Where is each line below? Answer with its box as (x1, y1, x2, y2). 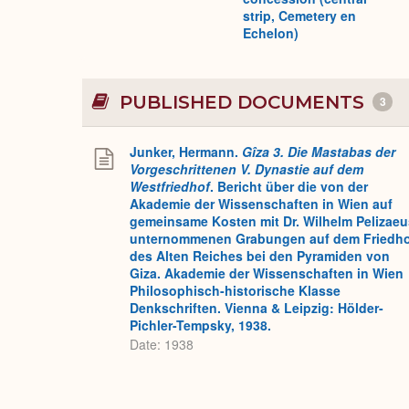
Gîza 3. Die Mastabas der (242, 142, 395, 162)
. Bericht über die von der (210, 177, 368, 196)
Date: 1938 (130, 334, 194, 353)
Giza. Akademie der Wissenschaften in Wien (130, 264, 404, 283)
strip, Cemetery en (243, 6, 356, 26)
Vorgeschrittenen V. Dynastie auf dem (130, 160, 363, 179)
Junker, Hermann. (130, 142, 242, 162)
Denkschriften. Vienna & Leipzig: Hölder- (130, 299, 383, 318)
